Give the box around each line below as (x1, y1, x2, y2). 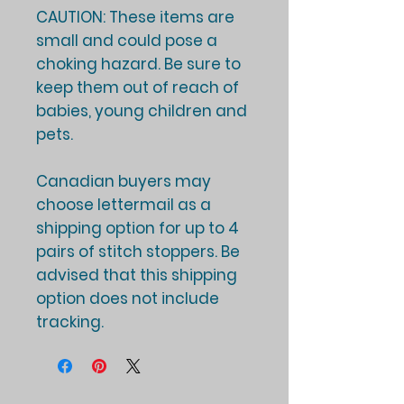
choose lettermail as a (36, 194, 211, 216)
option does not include (36, 288, 219, 310)
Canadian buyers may (36, 170, 211, 193)
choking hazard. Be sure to (36, 53, 241, 76)
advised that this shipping (36, 264, 237, 287)
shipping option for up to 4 (36, 217, 239, 240)
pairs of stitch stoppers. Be (36, 241, 240, 263)
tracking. (36, 311, 107, 334)
